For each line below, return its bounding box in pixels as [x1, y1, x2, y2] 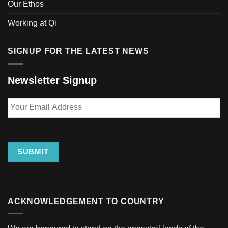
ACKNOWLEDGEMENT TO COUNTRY [8, 196, 164, 206]
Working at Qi [8, 19, 56, 28]
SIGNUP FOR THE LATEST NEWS [8, 47, 149, 56]
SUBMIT [17, 147, 49, 156]
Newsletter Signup [8, 74, 97, 86]
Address [7, 118, 40, 127]
